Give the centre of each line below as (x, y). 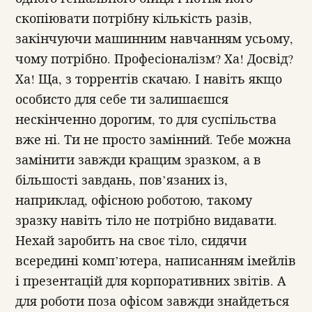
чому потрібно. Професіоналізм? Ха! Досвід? (154, 58)
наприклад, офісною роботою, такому (134, 200)
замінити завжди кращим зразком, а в (138, 159)
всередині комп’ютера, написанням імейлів (156, 260)
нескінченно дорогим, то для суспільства (146, 119)
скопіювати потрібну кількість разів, (134, 18)
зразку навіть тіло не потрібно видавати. (146, 220)
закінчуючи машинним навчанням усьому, (154, 38)
